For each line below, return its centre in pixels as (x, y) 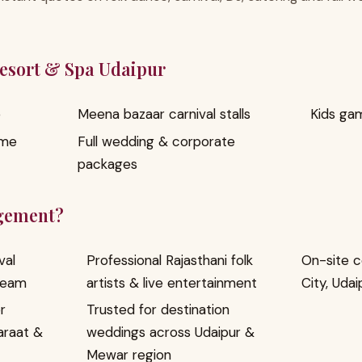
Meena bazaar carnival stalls (164, 114)
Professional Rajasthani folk (169, 260)
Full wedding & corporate (156, 141)
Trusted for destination (158, 310)
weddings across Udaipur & (170, 333)
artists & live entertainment (171, 282)
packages (107, 164)
